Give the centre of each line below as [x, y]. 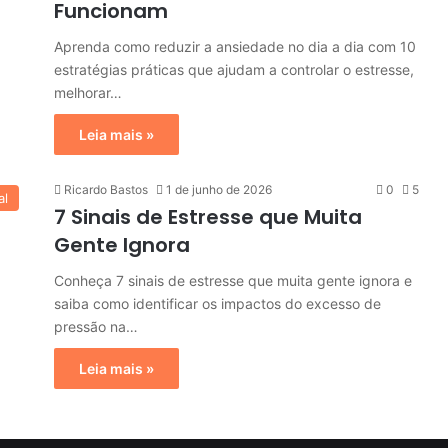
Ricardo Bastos [106, 189]
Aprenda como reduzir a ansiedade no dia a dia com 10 [235, 46]
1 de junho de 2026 [219, 189]
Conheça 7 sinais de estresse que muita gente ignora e [233, 280]
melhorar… [88, 92]
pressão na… [96, 326]
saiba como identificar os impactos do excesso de [217, 303]
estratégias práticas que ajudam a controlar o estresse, [234, 69]
